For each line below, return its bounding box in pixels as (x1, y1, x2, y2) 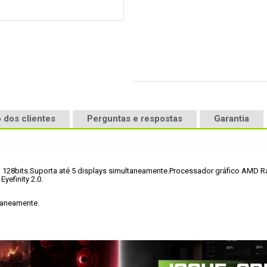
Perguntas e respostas (87, 113, 182, 124)
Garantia (214, 113, 249, 124)
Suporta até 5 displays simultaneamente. (30, 166, 169, 175)
